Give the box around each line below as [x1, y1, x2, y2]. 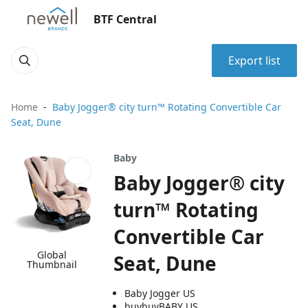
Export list [228, 53, 280, 68]
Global [37, 248, 67, 262]
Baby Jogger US [124, 287, 196, 300]
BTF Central [93, 12, 157, 27]
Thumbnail [27, 258, 78, 272]
